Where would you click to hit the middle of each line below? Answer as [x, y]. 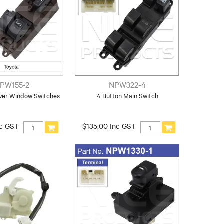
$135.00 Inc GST [109, 126]
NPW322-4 [128, 85]
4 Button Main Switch [127, 96]
